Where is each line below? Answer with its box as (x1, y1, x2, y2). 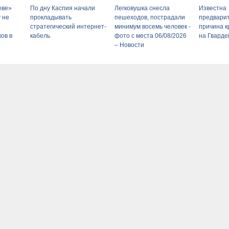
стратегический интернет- (30, 22, 106, 30)
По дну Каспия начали (30, 4, 95, 12)
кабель (30, 32, 50, 39)
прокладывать (30, 13, 72, 21)
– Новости (114, 41, 144, 49)
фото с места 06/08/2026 (114, 32, 187, 39)
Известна (199, 4, 226, 12)
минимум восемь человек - (114, 22, 191, 30)
